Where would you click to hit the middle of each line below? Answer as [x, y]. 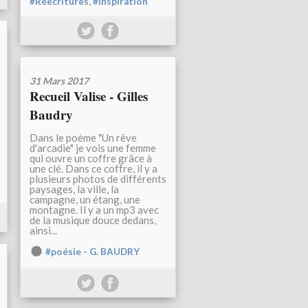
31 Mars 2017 [59, 81]
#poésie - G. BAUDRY [92, 252]
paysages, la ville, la [74, 189]
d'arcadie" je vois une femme [93, 148]
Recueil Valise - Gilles [89, 96]
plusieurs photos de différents [98, 179]
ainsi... [43, 231]
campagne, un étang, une [85, 200]
